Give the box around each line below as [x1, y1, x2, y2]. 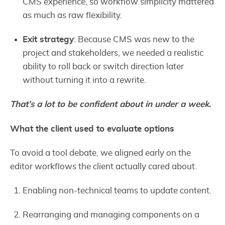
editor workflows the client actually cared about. [10, 162, 197, 171]
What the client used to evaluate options [10, 124, 174, 133]
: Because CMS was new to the [74, 35, 195, 44]
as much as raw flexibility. [23, 11, 123, 20]
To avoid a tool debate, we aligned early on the [10, 148, 191, 157]
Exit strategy [23, 35, 74, 44]
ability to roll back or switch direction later [23, 62, 184, 71]
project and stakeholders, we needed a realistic [23, 49, 204, 58]
